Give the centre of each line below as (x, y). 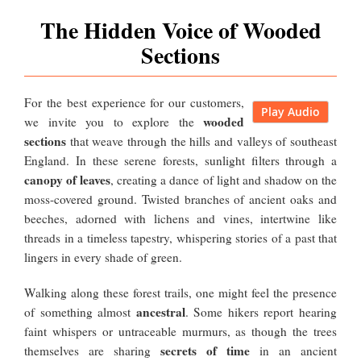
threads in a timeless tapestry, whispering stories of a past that (180, 238)
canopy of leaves (68, 180)
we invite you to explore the (114, 122)
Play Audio (290, 112)
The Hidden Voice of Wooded (180, 31)
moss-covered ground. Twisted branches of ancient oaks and (180, 199)
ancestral (160, 312)
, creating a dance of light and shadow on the (224, 180)
